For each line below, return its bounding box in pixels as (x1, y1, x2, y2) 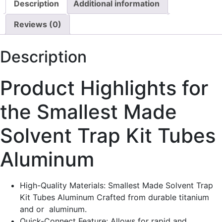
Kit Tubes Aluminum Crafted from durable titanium (20, 192, 209, 203)
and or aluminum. (20, 204, 87, 215)
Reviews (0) (14, 19, 61, 30)
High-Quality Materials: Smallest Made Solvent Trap (20, 180, 213, 191)
